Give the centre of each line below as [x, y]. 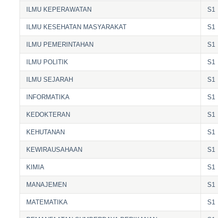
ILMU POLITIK [47, 62]
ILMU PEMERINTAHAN [60, 44]
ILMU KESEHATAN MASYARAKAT [77, 27]
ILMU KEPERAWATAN [59, 9]
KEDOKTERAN [48, 114]
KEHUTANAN [46, 132]
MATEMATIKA [47, 202]
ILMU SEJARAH [50, 79]
